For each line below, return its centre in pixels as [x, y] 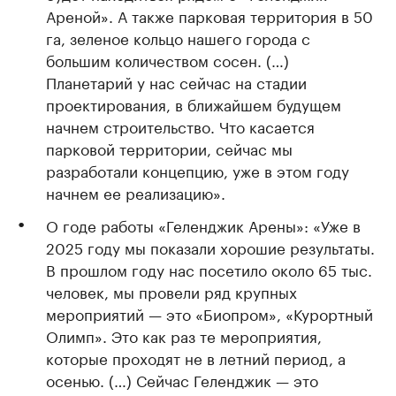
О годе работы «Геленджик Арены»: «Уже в [203, 225]
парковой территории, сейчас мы [169, 148]
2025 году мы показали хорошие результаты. [210, 247]
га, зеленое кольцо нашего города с [178, 37]
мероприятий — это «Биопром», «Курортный [209, 313]
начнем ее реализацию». [136, 192]
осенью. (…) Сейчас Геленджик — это [182, 379]
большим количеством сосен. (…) [168, 59]
